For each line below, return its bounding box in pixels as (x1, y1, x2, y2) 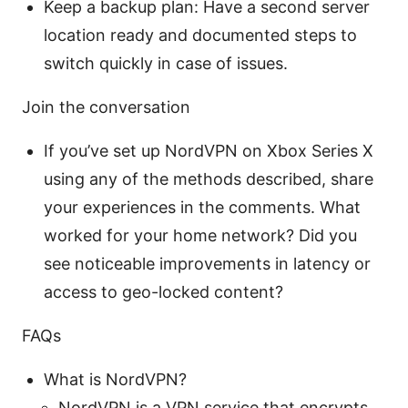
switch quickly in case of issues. (44, 53, 288, 73)
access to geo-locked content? (44, 281, 283, 301)
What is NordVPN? (44, 369, 187, 389)
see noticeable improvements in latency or (44, 253, 371, 273)
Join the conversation (22, 97, 190, 117)
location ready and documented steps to (44, 25, 357, 45)
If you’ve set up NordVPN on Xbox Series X (44, 140, 373, 160)
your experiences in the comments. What (44, 197, 361, 217)
